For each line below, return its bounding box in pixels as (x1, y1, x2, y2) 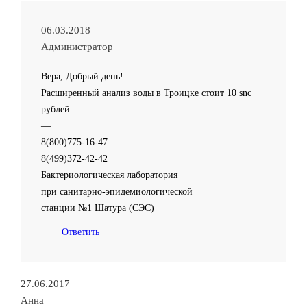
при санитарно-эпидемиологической (41, 186, 193, 197)
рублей (41, 104, 70, 114)
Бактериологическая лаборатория (41, 170, 177, 180)
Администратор (41, 41, 113, 52)
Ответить (62, 227, 99, 237)
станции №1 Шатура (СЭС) (41, 203, 154, 213)
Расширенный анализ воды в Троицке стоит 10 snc (41, 88, 251, 98)
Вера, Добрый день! (41, 71, 123, 82)
